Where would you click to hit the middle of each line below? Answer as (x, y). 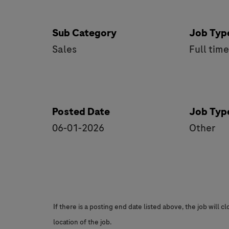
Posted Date (81, 111)
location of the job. (82, 222)
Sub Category (84, 33)
